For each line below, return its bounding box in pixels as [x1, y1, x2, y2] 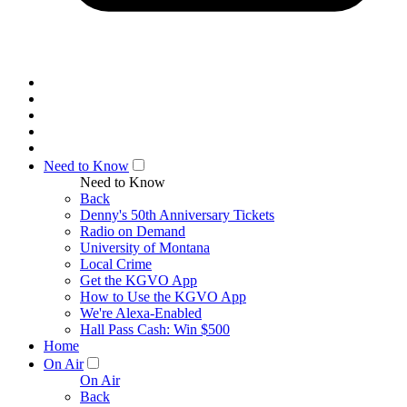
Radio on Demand [80, 223, 185, 239]
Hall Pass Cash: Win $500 [80, 322, 230, 337]
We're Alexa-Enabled [80, 305, 202, 321]
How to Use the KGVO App [80, 289, 246, 304]
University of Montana [80, 240, 210, 255]
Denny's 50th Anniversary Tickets [80, 207, 274, 223]
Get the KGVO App [80, 273, 197, 288]
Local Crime [80, 256, 152, 272]
